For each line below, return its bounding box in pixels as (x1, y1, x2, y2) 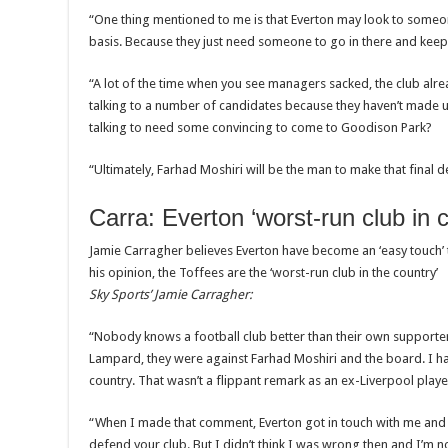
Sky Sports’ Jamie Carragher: (89, 287, 252, 303)
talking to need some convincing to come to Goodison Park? (89, 120, 432, 136)
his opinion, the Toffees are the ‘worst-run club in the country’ (89, 265, 438, 281)
